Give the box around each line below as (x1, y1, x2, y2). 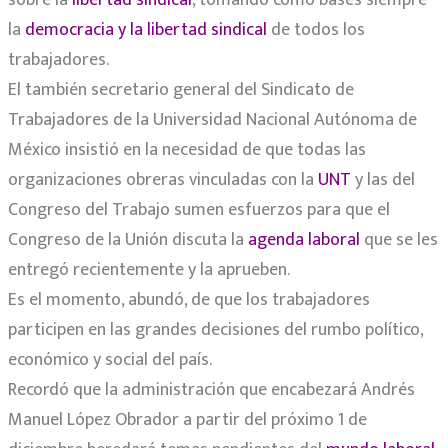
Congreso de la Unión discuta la (8, 225, 248, 256)
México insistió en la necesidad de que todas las (8, 135, 366, 166)
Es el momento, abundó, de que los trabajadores (8, 285, 370, 316)
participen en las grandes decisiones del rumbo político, (8, 315, 423, 346)
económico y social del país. (8, 345, 212, 376)
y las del (351, 165, 415, 196)
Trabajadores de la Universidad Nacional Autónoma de (8, 105, 417, 136)
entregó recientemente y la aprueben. (8, 255, 290, 286)
